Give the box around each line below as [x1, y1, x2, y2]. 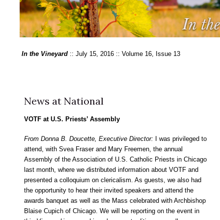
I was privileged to [155, 135, 207, 143]
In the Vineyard [22, 50, 68, 57]
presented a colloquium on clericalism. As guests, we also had [24, 176, 201, 184]
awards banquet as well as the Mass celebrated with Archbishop [24, 197, 206, 205]
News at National [24, 94, 104, 107]
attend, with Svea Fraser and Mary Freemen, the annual [24, 145, 183, 153]
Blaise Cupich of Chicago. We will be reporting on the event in [24, 207, 199, 215]
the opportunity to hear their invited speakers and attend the [24, 187, 193, 194]
